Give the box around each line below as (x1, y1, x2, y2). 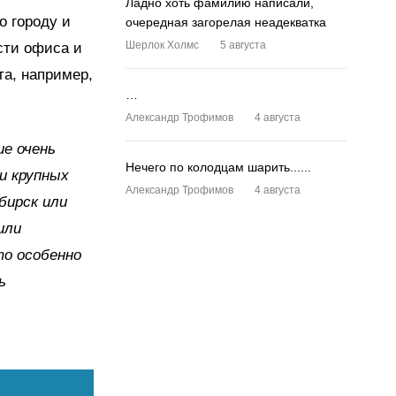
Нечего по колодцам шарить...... (126, 160, 311, 174)
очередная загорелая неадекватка (126, 15, 326, 29)
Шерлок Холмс (126, 39, 199, 51)
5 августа (220, 39, 266, 51)
